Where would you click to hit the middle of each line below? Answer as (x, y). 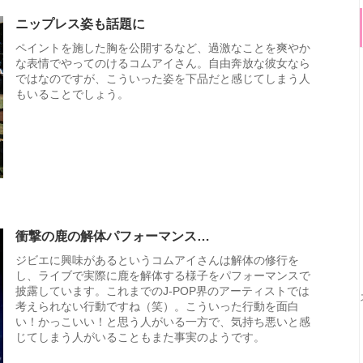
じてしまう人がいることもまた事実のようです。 (140, 337)
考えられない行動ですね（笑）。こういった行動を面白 (157, 307)
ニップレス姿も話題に (80, 23)
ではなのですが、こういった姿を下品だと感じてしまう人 (163, 78)
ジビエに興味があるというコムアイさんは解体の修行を (157, 261)
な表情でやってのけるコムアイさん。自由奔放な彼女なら (163, 63)
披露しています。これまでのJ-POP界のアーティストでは (162, 291)
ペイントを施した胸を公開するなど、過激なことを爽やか (163, 47)
